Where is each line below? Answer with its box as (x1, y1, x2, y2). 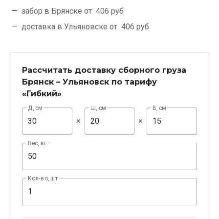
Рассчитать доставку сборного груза (22, 66, 186, 75)
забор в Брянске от (22, 6, 94, 16)
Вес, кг (28, 140, 46, 147)
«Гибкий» (22, 89, 62, 98)
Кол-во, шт (28, 175, 58, 182)
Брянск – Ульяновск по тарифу (22, 77, 157, 87)
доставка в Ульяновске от (22, 22, 119, 31)
